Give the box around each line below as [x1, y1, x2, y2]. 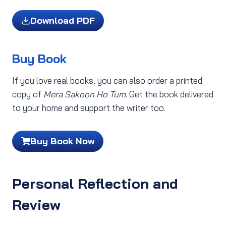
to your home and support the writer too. [12, 102, 165, 113]
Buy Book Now [30, 135, 94, 147]
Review [12, 196, 61, 214]
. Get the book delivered [126, 88, 213, 99]
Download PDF [30, 14, 95, 26]
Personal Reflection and [12, 175, 178, 193]
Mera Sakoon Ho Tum [43, 88, 126, 99]
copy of [12, 88, 43, 99]
